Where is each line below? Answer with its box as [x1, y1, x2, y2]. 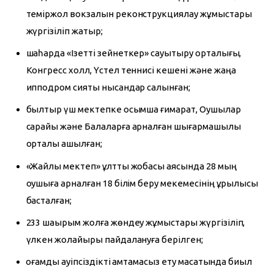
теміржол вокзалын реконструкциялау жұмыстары [26, 8, 252, 19]
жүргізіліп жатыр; [26, 25, 103, 36]
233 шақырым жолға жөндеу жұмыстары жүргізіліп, [26, 217, 245, 228]
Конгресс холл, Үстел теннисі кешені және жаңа [26, 65, 236, 75]
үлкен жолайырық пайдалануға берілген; [26, 234, 203, 245]
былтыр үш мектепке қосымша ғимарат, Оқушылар [26, 104, 241, 115]
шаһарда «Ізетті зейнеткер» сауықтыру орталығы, [26, 48, 242, 58]
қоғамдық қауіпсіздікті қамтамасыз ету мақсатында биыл [26, 256, 253, 267]
